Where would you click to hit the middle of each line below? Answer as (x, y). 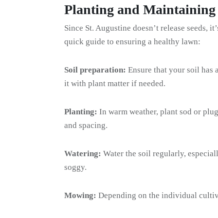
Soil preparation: (95, 70)
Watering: (83, 154)
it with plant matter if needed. (115, 83)
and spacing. (86, 125)
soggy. (75, 167)
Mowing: (80, 195)
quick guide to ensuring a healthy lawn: (132, 42)
